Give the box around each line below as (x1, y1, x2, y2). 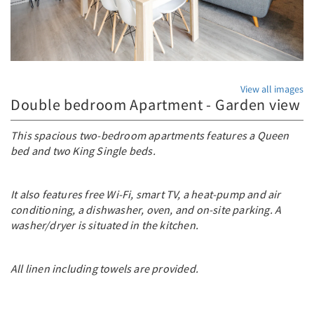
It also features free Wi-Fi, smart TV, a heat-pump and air (11, 187, 281, 202)
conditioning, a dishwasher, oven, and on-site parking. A (11, 203, 282, 217)
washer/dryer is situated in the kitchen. (11, 218, 198, 233)
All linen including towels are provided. (11, 261, 198, 276)
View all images (240, 83, 303, 96)
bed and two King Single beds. (11, 144, 156, 158)
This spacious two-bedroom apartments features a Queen (11, 128, 289, 143)
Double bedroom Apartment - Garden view (11, 95, 301, 115)
